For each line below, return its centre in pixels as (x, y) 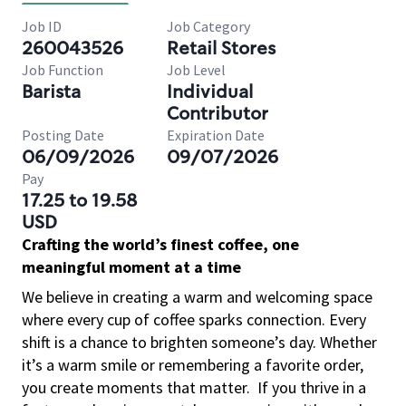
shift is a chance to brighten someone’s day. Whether (199, 342)
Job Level (196, 70)
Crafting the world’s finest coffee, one (160, 244)
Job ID (42, 26)
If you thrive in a (312, 387)
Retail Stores (221, 48)
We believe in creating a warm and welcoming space (197, 297)
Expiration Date (216, 135)
